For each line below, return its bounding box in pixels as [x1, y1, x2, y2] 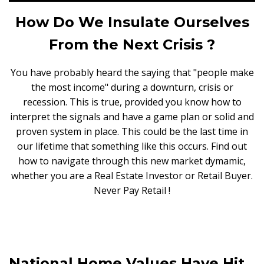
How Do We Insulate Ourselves [15, 13, 249, 31]
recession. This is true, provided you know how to [22, 95, 242, 108]
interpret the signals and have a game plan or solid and [10, 110, 254, 123]
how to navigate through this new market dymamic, [18, 154, 246, 167]
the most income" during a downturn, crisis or [31, 80, 233, 94]
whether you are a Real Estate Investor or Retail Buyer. [11, 169, 253, 182]
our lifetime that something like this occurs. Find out [17, 139, 247, 153]
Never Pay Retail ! [94, 183, 170, 197]
